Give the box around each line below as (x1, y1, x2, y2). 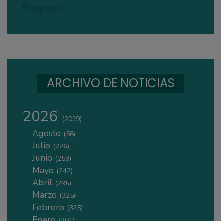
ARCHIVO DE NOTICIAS (47, 74, 175, 91)
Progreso (22, 1, 62, 14)
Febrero (32, 201, 67, 213)
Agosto (32, 127, 63, 139)
